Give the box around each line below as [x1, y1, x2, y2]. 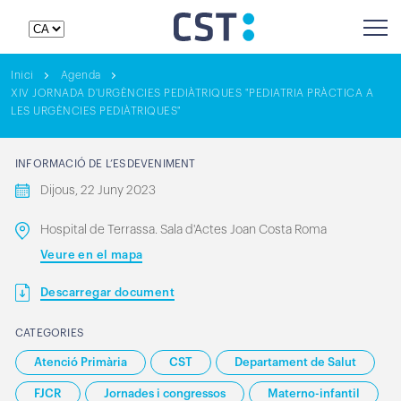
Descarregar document [40, 286, 175, 298]
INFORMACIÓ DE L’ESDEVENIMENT [15, 158, 196, 169]
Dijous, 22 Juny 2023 [40, 184, 156, 197]
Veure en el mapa [40, 249, 143, 260]
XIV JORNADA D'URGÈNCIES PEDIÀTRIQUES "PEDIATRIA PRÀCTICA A [11, 88, 373, 98]
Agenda [60, 70, 101, 81]
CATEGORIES [15, 328, 84, 338]
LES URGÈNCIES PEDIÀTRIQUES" [11, 106, 182, 116]
